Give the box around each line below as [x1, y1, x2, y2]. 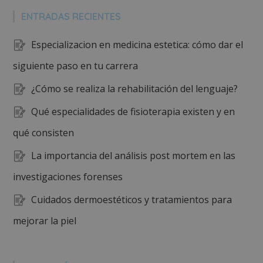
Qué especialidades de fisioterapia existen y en [31, 105, 235, 118]
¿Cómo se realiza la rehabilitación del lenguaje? [31, 82, 238, 95]
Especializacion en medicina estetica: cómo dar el [31, 38, 244, 51]
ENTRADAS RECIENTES [21, 11, 122, 22]
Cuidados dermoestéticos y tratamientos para [31, 193, 232, 206]
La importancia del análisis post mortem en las [31, 149, 236, 162]
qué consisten [13, 126, 75, 139]
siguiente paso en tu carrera [13, 59, 139, 72]
